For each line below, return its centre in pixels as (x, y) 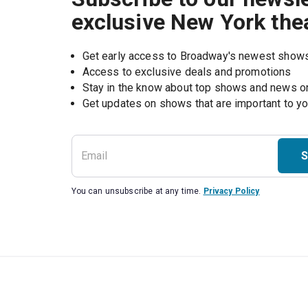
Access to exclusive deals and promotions (187, 72)
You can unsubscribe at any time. (136, 191)
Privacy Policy (231, 191)
